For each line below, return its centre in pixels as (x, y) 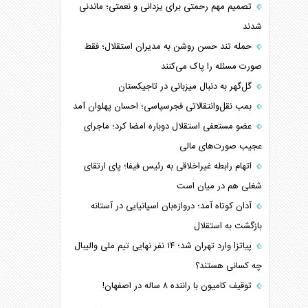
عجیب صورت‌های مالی (221, 146)
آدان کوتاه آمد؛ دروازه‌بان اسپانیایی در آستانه (173, 206)
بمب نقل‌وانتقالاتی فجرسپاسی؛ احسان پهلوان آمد (164, 107)
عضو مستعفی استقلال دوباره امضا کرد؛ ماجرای (169, 126)
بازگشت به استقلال (228, 226)
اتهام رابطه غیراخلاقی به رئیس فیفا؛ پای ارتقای (169, 166)
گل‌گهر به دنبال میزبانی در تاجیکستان (187, 87)
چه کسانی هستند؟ (229, 266)
